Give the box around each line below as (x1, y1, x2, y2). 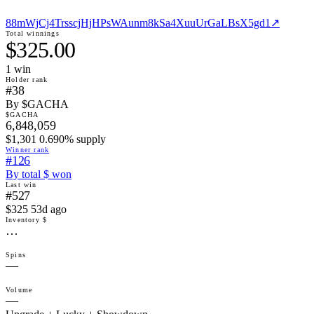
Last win (6, 181, 37, 189)
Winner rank (6, 146, 50, 154)
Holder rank (6, 76, 48, 84)
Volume (6, 286, 33, 294)
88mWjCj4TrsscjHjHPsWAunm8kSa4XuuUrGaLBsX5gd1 (6, 17, 271, 29)
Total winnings (6, 29, 60, 38)
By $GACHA (6, 98, 69, 111)
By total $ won (6, 168, 71, 181)
